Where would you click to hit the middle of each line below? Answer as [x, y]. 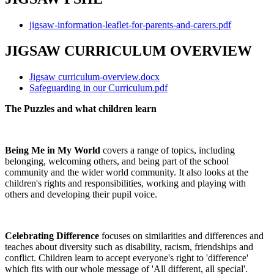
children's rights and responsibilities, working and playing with [125, 183]
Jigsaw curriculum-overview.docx [94, 76]
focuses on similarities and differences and [181, 235]
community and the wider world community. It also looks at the [127, 172]
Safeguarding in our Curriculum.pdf [98, 87]
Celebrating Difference [52, 235]
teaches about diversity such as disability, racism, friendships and [129, 246]
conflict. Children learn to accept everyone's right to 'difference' [127, 257]
